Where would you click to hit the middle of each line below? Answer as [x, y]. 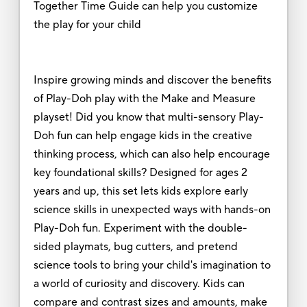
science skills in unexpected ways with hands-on [152, 209]
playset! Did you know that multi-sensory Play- [148, 117]
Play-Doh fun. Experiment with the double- [140, 228]
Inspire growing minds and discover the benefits [152, 80]
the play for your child [87, 24]
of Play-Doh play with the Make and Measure [144, 98]
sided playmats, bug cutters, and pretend [135, 246]
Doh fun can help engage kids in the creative [143, 135]
